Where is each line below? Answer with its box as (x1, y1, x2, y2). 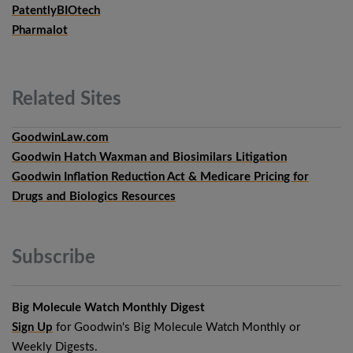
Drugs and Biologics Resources (12, 191, 176, 203)
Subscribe (12, 248, 95, 268)
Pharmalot (12, 24, 68, 37)
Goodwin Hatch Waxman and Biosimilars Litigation (12, 151, 287, 164)
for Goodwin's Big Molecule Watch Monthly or (53, 321, 300, 334)
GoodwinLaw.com (12, 132, 109, 144)
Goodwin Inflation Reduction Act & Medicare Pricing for (12, 171, 309, 184)
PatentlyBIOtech (12, 5, 100, 17)
